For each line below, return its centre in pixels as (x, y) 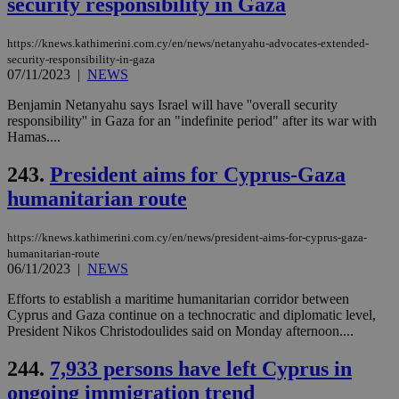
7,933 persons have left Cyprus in (201, 368)
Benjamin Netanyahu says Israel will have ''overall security (172, 104)
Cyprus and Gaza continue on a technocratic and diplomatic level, (191, 314)
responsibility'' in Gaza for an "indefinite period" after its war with (192, 120)
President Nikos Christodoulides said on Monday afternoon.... (180, 330)
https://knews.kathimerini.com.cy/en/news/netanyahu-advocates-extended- (188, 43)
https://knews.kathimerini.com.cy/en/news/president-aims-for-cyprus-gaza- (187, 237)
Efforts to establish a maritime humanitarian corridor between (178, 298)
